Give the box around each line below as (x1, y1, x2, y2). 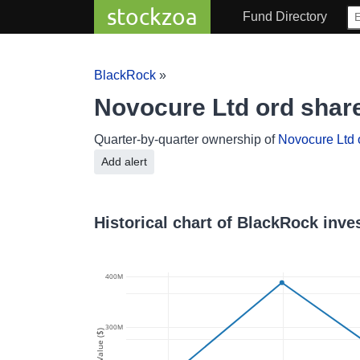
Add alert (125, 155, 147, 168)
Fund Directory (243, 10, 327, 23)
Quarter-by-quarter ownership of (94, 133, 278, 146)
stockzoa (107, 4, 198, 29)
